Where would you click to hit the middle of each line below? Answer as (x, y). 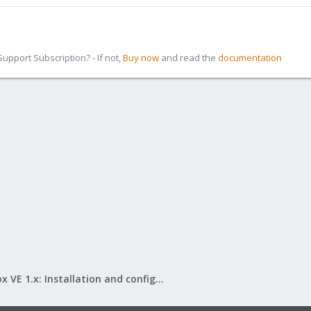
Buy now (141, 58)
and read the (188, 58)
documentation (250, 58)
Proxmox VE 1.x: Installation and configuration (160, 278)
